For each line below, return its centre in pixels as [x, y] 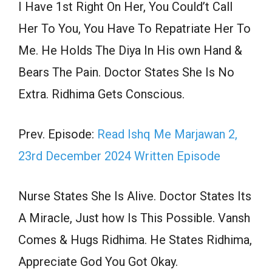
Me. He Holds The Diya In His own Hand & [130, 51]
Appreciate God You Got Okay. [98, 262]
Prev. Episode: [58, 134]
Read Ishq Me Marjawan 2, [167, 134]
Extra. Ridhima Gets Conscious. [101, 94]
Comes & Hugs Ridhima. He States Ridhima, [135, 240]
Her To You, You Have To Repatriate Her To [134, 29]
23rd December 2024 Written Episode [119, 156]
